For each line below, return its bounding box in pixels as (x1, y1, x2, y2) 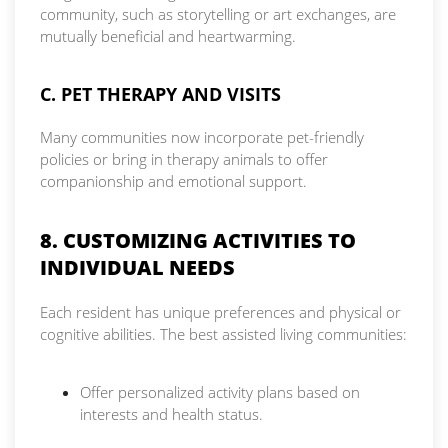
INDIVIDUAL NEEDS (40, 254, 235, 282)
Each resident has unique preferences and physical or (40, 302, 401, 323)
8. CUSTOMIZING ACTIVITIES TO (40, 227, 356, 255)
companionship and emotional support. (40, 171, 307, 192)
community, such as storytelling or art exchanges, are (40, 4, 396, 25)
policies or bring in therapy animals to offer (40, 149, 328, 170)
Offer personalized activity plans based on (80, 382, 360, 403)
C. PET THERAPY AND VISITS (40, 82, 281, 107)
